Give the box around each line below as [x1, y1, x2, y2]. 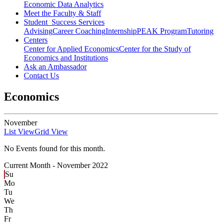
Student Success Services [24, 18, 105, 27]
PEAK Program [137, 27, 187, 36]
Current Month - [4, 161, 57, 170]
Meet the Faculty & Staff [24, 9, 101, 18]
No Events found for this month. [4, 144, 105, 153]
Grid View [35, 127, 68, 136]
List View [4, 127, 35, 136]
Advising [24, 27, 53, 36]
